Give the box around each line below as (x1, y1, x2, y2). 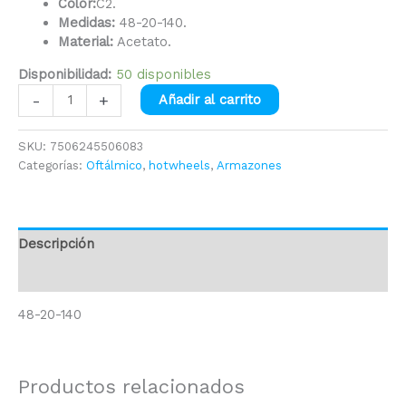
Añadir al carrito (158, 91, 261, 108)
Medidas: (57, 14, 115, 32)
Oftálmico (86, 158, 142, 172)
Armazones (217, 158, 282, 172)
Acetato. (112, 34, 171, 51)
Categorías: (18, 158, 86, 172)
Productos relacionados (18, 375, 245, 399)
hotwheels (149, 158, 210, 172)
